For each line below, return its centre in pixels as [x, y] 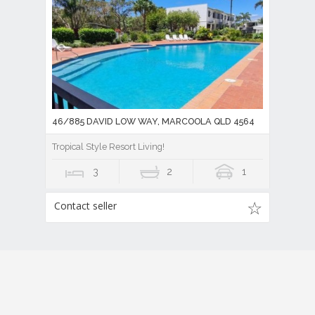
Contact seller [85, 205]
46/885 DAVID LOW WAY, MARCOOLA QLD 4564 [153, 121]
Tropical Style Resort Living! [108, 146]
